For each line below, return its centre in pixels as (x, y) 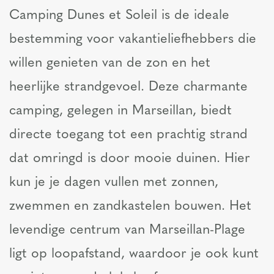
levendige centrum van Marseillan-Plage (127, 230)
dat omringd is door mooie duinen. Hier (130, 159)
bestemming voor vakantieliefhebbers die (133, 39)
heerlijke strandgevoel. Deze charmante (128, 87)
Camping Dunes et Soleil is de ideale (119, 16)
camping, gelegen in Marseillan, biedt (120, 111)
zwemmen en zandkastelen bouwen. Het (130, 206)
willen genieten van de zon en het (110, 63)
